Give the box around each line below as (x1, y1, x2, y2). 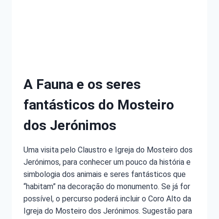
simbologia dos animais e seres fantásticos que (23, 170, 186, 179)
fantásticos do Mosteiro (23, 97, 174, 113)
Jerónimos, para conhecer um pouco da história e (23, 157, 191, 167)
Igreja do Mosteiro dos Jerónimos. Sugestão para (23, 206, 192, 216)
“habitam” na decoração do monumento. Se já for (23, 182, 190, 192)
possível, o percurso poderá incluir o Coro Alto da (23, 194, 191, 204)
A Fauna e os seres (23, 76, 141, 93)
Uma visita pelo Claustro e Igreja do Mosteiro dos (23, 145, 193, 155)
